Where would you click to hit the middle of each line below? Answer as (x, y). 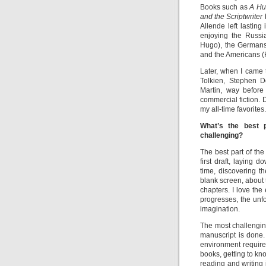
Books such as (225, 7)
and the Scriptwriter (232, 17)
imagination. (220, 209)
